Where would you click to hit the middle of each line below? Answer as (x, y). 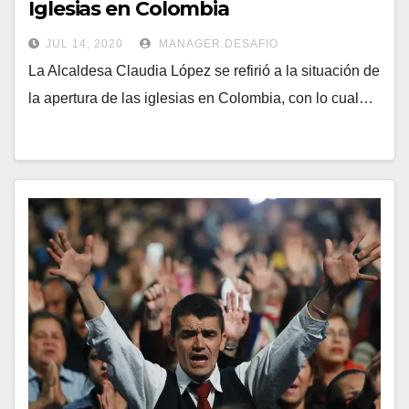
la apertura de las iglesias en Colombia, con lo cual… (201, 99)
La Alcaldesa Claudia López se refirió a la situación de (204, 71)
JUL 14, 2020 (84, 44)
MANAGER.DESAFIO (217, 44)
